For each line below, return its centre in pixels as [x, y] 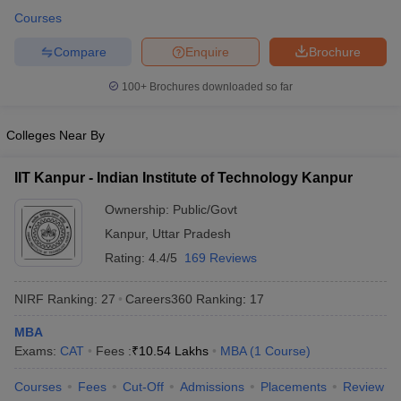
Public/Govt [205, 209]
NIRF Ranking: [56, 299]
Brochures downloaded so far [220, 87]
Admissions [212, 387]
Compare [80, 51]
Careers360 [159, 299]
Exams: [37, 351]
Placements [294, 387]
